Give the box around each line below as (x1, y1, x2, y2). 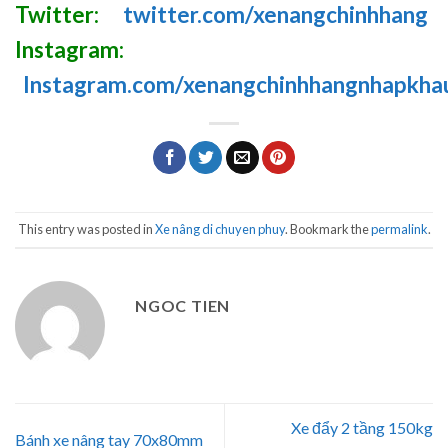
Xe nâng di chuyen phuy (154, 220, 285, 237)
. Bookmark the (284, 220, 371, 237)
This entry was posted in (17, 220, 155, 237)
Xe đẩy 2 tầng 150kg (291, 417, 433, 437)
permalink (370, 220, 428, 237)
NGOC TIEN (135, 295, 231, 315)
